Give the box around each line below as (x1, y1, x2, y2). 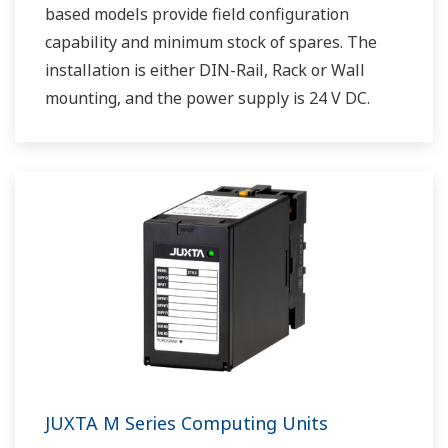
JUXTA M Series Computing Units (45, 411, 328, 436)
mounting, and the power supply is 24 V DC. (45, 87, 370, 110)
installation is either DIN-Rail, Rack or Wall (45, 59, 365, 82)
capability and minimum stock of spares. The (45, 31, 377, 54)
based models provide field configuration (45, 3, 349, 26)
